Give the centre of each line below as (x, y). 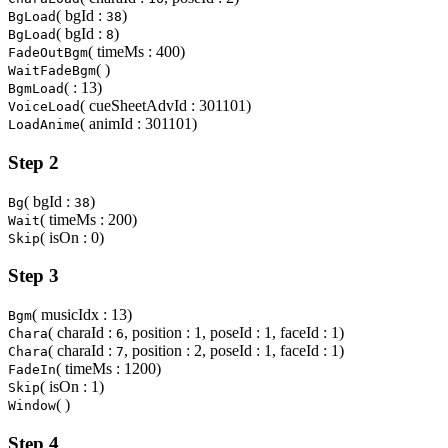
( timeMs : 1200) (108, 368)
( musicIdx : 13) (82, 314)
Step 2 (33, 162)
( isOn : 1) (72, 386)
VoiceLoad (44, 107)
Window (32, 405)
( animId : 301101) (138, 124)
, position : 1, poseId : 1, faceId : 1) (234, 332)
